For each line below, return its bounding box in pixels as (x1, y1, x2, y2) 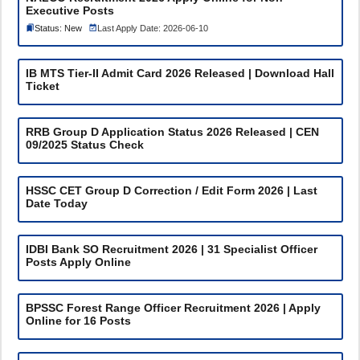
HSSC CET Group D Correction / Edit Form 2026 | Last (25, 183, 317, 197)
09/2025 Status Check (25, 137, 144, 151)
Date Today (25, 196, 88, 210)
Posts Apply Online (25, 255, 131, 268)
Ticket (25, 79, 59, 92)
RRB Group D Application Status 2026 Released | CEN (25, 125, 319, 138)
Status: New (34, 22, 82, 33)
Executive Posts (25, 3, 114, 17)
